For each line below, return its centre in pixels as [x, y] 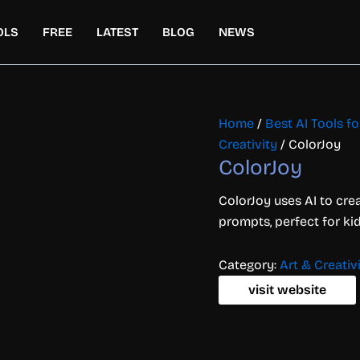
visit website [288, 290]
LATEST [117, 32]
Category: [249, 265]
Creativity [248, 144]
